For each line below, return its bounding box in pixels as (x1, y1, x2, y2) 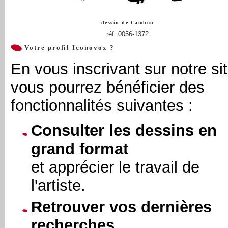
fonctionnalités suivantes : (11, 96, 193, 115)
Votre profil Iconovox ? (22, 44, 115, 51)
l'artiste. (31, 176, 85, 194)
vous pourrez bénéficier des (11, 78, 205, 96)
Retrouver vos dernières (31, 198, 212, 216)
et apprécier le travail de (31, 158, 199, 176)
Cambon (130, 20, 154, 25)
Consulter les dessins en (31, 121, 217, 139)
